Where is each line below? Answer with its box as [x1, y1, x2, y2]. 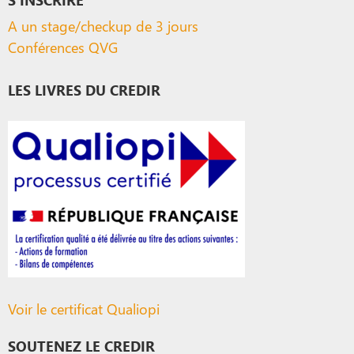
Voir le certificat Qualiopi [8, 298, 160, 318]
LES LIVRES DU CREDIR [8, 79, 160, 100]
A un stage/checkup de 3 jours [8, 15, 198, 36]
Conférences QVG [8, 36, 118, 57]
